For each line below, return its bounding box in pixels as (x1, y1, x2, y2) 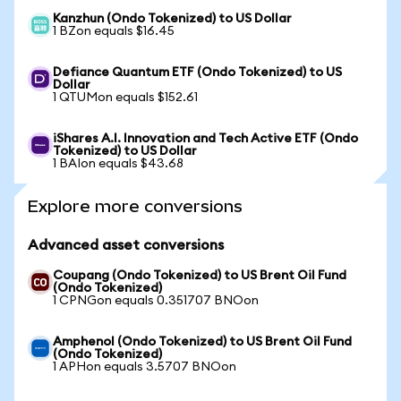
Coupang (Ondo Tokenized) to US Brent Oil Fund (53, 269, 346, 282)
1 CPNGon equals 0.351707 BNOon (53, 294, 259, 307)
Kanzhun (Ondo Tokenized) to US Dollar (53, 13, 292, 25)
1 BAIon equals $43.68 (53, 158, 183, 170)
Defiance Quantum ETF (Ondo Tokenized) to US (53, 66, 342, 79)
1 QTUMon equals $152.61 (53, 91, 198, 104)
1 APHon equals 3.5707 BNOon (53, 361, 236, 373)
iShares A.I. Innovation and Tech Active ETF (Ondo (53, 132, 358, 145)
